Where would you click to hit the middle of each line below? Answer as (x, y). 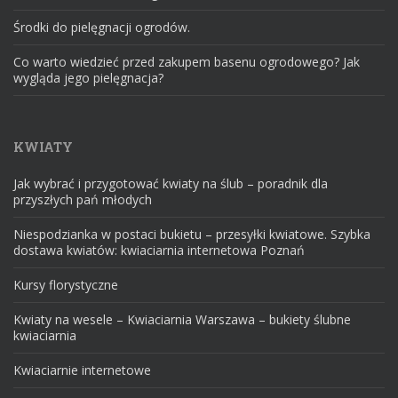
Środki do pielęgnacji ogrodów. (102, 28)
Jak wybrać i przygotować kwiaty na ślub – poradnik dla (171, 184)
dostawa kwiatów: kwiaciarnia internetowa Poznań (159, 251)
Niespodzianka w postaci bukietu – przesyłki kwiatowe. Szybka (192, 235)
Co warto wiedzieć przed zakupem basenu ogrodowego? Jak (187, 62)
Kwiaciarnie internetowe (82, 370)
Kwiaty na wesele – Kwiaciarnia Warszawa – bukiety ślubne (182, 320)
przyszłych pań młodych (83, 200)
